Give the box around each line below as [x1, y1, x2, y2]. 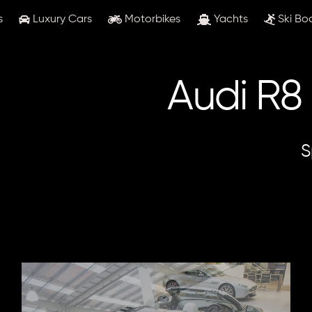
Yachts [210, 13, 248, 25]
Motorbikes [122, 13, 181, 25]
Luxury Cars [30, 13, 93, 25]
